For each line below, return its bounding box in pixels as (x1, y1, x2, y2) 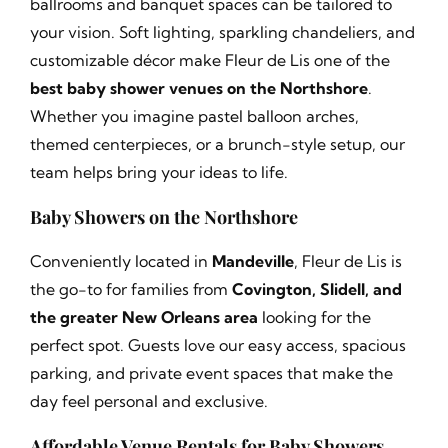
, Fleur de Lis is (293, 251, 402, 271)
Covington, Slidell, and (231, 279, 402, 299)
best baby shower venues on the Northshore (29, 78, 368, 98)
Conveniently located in (29, 251, 212, 271)
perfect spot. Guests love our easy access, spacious (29, 335, 406, 355)
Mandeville (211, 251, 294, 271)
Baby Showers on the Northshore (29, 205, 298, 229)
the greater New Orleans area (29, 307, 258, 327)
